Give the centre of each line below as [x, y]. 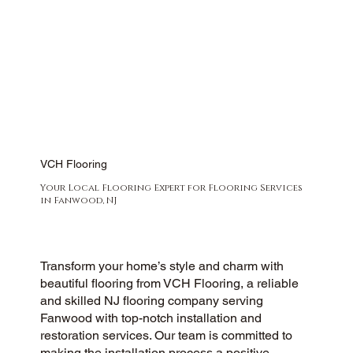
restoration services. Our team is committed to [166, 336]
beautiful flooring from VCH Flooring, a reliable [169, 284]
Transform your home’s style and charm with [162, 266]
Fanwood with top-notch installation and [150, 318]
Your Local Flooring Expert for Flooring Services [171, 188]
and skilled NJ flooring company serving [151, 301]
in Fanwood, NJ [78, 201]
